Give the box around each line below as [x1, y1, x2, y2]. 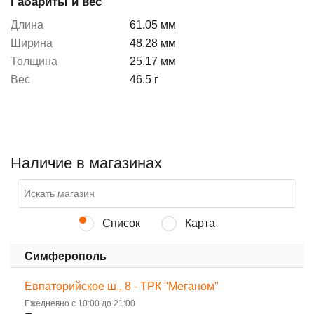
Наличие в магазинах [11, 153, 162, 172]
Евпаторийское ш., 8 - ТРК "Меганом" [25, 280, 219, 293]
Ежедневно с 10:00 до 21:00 [25, 299, 135, 309]
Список [99, 217, 140, 229]
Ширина [11, 36, 53, 49]
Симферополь [25, 250, 107, 263]
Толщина [11, 55, 57, 67]
